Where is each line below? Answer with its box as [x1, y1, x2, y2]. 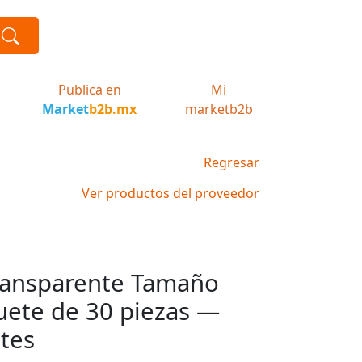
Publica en [57, 81, 121, 99]
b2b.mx [89, 100, 137, 118]
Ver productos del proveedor [82, 184, 259, 202]
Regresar [204, 154, 259, 171]
